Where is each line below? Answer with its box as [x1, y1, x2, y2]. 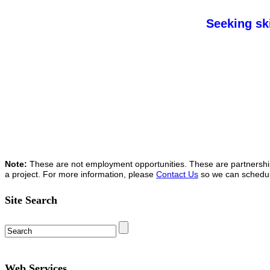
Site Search [5, 193, 57, 206]
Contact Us [156, 169, 198, 179]
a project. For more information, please [5, 169, 156, 179]
